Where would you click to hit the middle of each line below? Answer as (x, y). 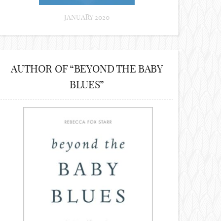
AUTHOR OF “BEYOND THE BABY (87, 69)
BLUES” (87, 85)
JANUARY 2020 (87, 18)
